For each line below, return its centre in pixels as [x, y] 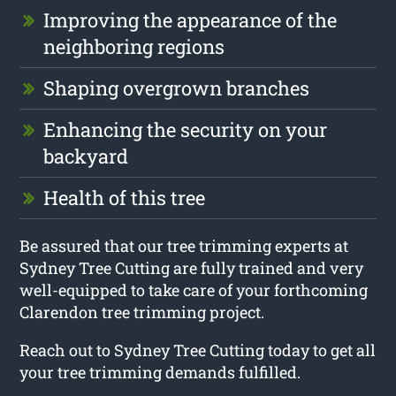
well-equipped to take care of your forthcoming [194, 289]
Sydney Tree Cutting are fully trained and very [192, 267]
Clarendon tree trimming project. [142, 312]
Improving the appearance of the [190, 19]
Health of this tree [125, 197]
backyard [86, 156]
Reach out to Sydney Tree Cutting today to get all [198, 350]
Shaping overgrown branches [177, 88]
